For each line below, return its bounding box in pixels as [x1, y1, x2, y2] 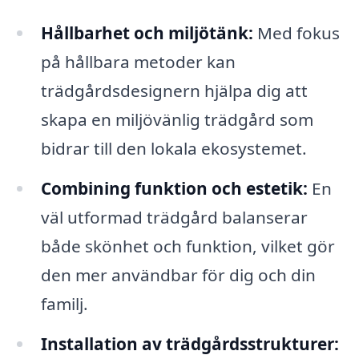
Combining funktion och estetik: [40, 177, 308, 200]
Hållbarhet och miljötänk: [40, 22, 253, 45]
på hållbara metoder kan [40, 50, 236, 74]
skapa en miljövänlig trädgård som [40, 108, 313, 131]
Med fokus [252, 22, 340, 45]
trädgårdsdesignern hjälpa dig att [40, 79, 308, 103]
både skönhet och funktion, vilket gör [40, 235, 335, 258]
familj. [40, 292, 88, 316]
